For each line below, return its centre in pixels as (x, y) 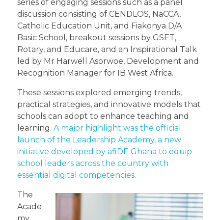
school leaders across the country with (93, 163)
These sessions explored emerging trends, (99, 92)
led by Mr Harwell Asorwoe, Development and (108, 61)
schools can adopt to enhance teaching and (103, 116)
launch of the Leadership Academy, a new (99, 139)
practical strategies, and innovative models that (109, 104)
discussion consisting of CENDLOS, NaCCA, (99, 14)
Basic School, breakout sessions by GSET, (97, 37)
